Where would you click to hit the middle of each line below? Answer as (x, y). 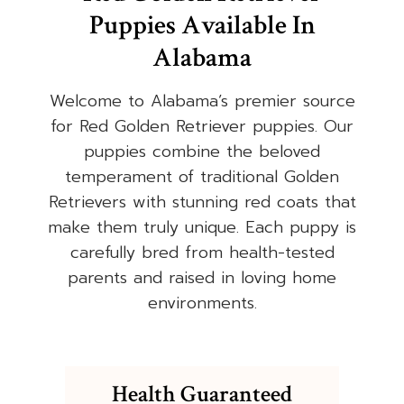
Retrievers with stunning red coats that (202, 202)
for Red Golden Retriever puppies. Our (202, 127)
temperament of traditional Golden (202, 177)
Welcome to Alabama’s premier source (202, 101)
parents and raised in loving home (202, 278)
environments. (202, 303)
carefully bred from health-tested (202, 253)
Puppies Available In (202, 26)
